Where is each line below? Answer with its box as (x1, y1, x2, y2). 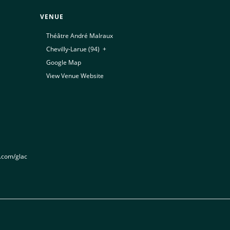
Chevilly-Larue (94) (46, 45, 100, 53)
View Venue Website (46, 71, 104, 80)
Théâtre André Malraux (46, 31, 113, 40)
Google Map (46, 58, 82, 67)
